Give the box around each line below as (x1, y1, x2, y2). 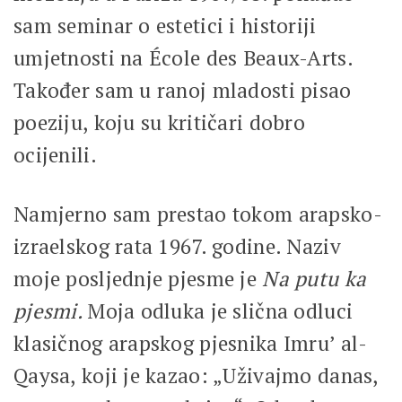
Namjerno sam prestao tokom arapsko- (13, 199, 382, 228)
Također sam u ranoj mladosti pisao (13, 75, 352, 104)
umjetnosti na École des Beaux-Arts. (13, 43, 353, 72)
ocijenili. (13, 140, 102, 169)
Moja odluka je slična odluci (87, 296, 354, 325)
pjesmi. (13, 296, 88, 325)
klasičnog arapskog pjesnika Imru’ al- (13, 328, 368, 357)
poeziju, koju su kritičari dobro (13, 108, 305, 136)
